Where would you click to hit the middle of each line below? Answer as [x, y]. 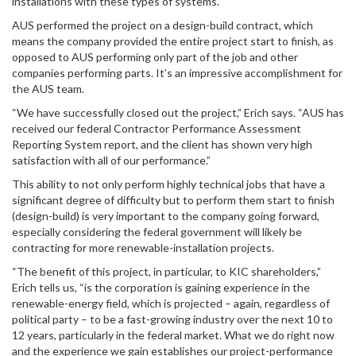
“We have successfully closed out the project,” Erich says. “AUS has [178, 113]
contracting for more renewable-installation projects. [143, 248]
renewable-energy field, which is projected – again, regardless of [171, 304]
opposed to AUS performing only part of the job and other [155, 57]
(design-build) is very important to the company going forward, [166, 216]
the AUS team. [48, 89]
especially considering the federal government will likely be [157, 232]
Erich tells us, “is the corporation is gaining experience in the [161, 288]
